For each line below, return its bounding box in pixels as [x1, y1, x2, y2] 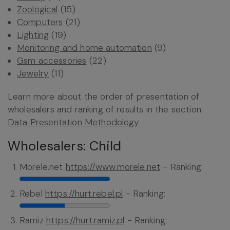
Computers [17, 16, 63, 28]
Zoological [17, 4, 58, 15]
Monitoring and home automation [17, 42, 152, 54]
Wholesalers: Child [8, 138, 121, 155]
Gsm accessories [17, 55, 87, 67]
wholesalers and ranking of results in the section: [8, 104, 203, 116]
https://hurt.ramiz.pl [46, 215, 125, 226]
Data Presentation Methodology [8, 117, 140, 128]
